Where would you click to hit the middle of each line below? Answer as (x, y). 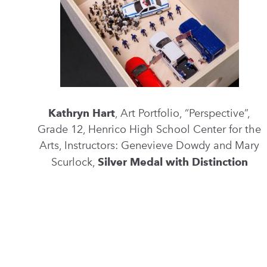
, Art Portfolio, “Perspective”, (183, 113)
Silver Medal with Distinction (173, 162)
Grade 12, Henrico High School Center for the (150, 129)
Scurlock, (74, 162)
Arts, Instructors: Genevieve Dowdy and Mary (150, 145)
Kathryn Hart (82, 113)
